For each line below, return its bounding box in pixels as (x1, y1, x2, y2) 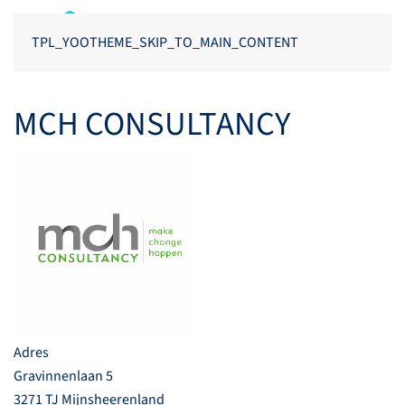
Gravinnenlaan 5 (14, 366, 113, 387)
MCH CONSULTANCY (14, 101, 290, 148)
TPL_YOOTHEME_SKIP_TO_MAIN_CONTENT (32, 33, 298, 52)
